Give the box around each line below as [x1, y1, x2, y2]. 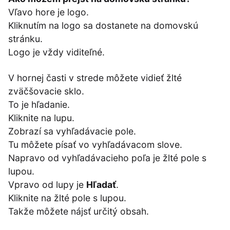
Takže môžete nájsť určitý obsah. [8, 206, 149, 217]
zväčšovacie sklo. [8, 86, 84, 97]
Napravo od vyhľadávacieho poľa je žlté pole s [8, 152, 206, 164]
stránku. [8, 33, 43, 45]
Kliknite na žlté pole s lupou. [8, 193, 126, 204]
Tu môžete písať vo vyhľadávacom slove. [8, 139, 182, 150]
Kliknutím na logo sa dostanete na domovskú [8, 20, 198, 31]
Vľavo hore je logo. [8, 7, 89, 18]
